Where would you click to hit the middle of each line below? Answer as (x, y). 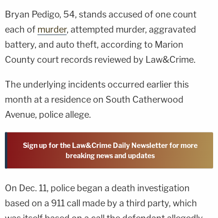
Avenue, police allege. (48, 114)
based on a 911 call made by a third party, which (101, 203)
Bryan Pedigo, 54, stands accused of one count (101, 14)
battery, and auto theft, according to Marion (94, 44)
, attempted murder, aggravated (131, 29)
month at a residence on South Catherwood (94, 99)
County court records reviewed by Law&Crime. (100, 59)
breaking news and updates (110, 155)
